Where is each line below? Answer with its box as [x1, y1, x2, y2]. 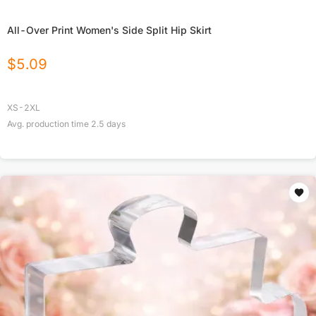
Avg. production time [7, 119, 91, 130]
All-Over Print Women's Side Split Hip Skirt [7, 24, 212, 37]
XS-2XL [7, 102, 40, 114]
